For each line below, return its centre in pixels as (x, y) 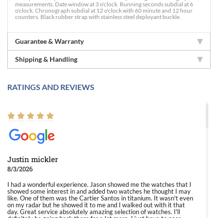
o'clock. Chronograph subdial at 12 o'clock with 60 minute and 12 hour (104, 10)
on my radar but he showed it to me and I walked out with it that (96, 205)
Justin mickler (33, 159)
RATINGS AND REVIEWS (51, 87)
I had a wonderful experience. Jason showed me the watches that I (99, 184)
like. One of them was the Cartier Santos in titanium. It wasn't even (100, 198)
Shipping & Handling (46, 59)
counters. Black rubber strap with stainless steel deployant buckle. (98, 17)
